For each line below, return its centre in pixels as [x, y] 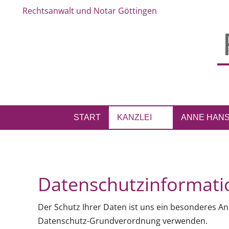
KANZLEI [134, 117]
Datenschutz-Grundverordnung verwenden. [122, 221]
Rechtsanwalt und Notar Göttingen [90, 11]
